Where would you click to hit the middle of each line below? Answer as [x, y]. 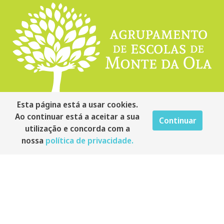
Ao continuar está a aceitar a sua [77, 116]
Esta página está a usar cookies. [77, 104]
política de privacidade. [89, 140]
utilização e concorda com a [77, 128]
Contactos [60, 174]
